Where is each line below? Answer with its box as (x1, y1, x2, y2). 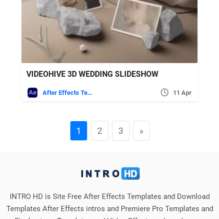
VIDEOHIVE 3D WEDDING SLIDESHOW (26, 69, 158, 79)
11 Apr (173, 88, 192, 96)
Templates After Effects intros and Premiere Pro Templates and (6, 204, 213, 213)
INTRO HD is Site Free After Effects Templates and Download (9, 192, 210, 201)
